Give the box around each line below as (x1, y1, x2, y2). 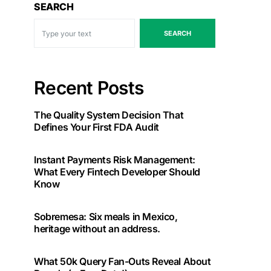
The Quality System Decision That (34, 109, 184, 121)
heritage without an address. (34, 223, 160, 235)
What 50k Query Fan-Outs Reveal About (34, 255, 211, 267)
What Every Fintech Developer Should (34, 166, 200, 178)
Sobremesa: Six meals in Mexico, (34, 211, 178, 223)
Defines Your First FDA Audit (34, 121, 159, 133)
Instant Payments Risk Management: (34, 154, 195, 166)
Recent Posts (34, 77, 143, 99)
